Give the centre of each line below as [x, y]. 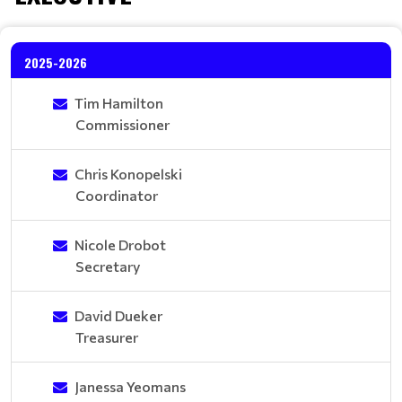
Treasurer [107, 337]
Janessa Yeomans [130, 386]
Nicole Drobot [120, 245]
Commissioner [122, 124]
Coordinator [117, 195]
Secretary [108, 266]
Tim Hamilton [119, 103]
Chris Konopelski [128, 174]
